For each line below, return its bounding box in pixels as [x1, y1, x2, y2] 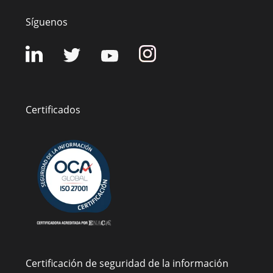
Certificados [26, 103, 80, 117]
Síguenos [26, 15, 68, 29]
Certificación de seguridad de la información [26, 256, 229, 270]
